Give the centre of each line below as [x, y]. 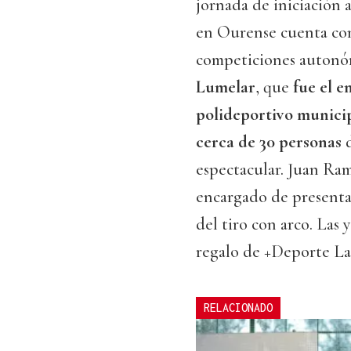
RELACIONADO [238, 308]
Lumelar [226, 87]
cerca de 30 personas [269, 142]
